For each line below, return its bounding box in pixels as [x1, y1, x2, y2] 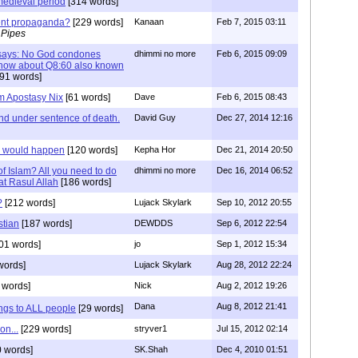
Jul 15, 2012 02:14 [217, 324, 288, 334]
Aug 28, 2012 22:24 [217, 260, 292, 270]
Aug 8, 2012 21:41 [217, 301, 287, 312]
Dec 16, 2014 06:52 [217, 165, 292, 176]
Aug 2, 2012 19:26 [217, 280, 287, 291]
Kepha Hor [134, 145, 176, 155]
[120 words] [65, 145, 117, 157]
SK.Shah [134, 344, 168, 355]
